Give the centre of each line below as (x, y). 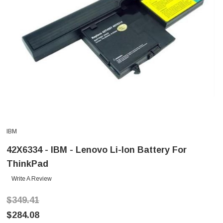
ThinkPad (27, 164)
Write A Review (32, 179)
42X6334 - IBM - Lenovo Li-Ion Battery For (97, 150)
